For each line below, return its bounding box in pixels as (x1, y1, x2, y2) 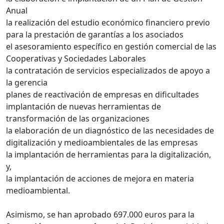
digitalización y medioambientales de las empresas (6, 136, 198, 148)
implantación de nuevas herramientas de (6, 100, 161, 112)
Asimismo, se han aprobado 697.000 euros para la (6, 208, 194, 220)
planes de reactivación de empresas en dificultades (6, 88, 199, 100)
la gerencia (6, 76, 47, 88)
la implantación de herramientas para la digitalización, (6, 148, 211, 160)
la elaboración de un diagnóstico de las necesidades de (6, 124, 214, 136)
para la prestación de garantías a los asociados (6, 28, 183, 40)
